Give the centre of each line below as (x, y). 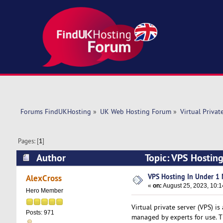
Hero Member (44, 191)
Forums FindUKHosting (56, 112)
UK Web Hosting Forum (135, 112)
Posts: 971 (40, 213)
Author (51, 158)
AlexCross (44, 178)
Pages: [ (29, 141)
